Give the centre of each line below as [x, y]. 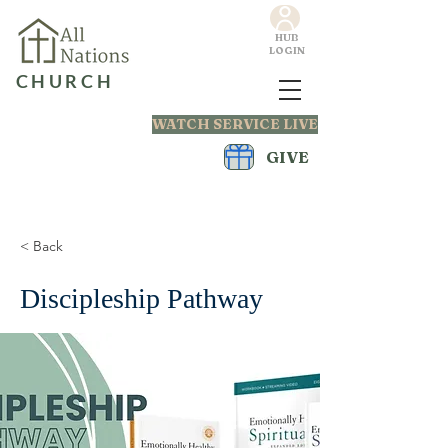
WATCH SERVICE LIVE [235, 124]
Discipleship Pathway [141, 298]
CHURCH [65, 81]
